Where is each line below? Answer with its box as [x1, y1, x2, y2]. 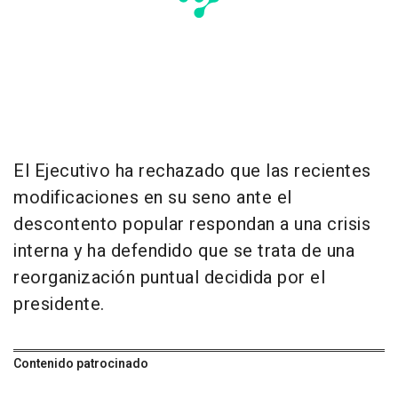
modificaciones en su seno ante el [13, 185, 292, 211]
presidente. [13, 291, 105, 318]
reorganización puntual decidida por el [13, 265, 325, 291]
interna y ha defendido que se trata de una [13, 238, 354, 265]
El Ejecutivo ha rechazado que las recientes [13, 158, 371, 185]
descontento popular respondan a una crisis [13, 211, 370, 238]
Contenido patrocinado [13, 354, 148, 374]
